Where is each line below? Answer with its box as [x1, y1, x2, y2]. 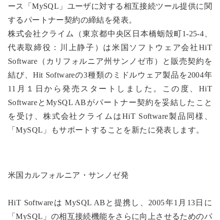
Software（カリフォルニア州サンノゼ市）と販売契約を [8, 57, 212, 66]
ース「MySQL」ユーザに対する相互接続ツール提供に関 [8, 2, 212, 11]
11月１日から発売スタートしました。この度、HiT [8, 84, 212, 93]
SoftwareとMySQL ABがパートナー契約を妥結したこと [8, 98, 212, 107]
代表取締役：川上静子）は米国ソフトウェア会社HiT [8, 43, 212, 52]
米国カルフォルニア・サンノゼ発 [8, 171, 129, 180]
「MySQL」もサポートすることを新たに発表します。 [8, 126, 204, 135]
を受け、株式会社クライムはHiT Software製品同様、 [8, 112, 212, 121]
